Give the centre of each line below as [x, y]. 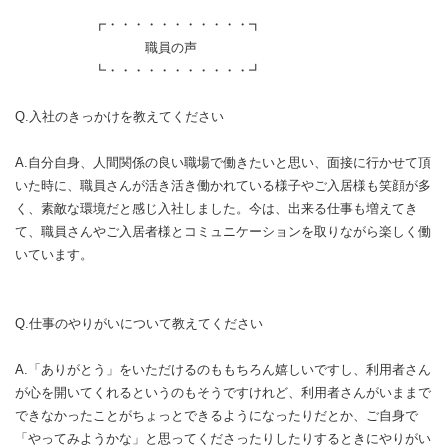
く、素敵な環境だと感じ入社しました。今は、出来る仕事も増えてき [216, 209]
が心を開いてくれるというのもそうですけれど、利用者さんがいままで [223, 393]
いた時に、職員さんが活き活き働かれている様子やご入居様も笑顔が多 [223, 186]
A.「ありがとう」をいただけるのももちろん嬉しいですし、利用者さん [223, 370]
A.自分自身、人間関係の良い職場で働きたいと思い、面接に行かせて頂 [223, 163]
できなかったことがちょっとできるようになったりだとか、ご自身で [216, 416]
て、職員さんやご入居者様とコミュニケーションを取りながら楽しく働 [223, 232]
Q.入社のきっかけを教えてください [119, 117]
